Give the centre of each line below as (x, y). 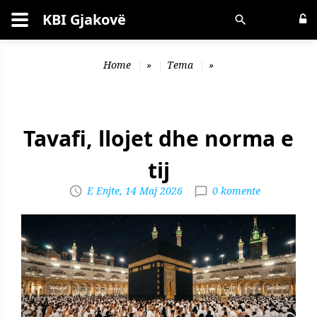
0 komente (236, 191)
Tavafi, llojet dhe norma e (158, 138)
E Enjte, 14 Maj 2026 (134, 191)
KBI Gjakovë (84, 19)
